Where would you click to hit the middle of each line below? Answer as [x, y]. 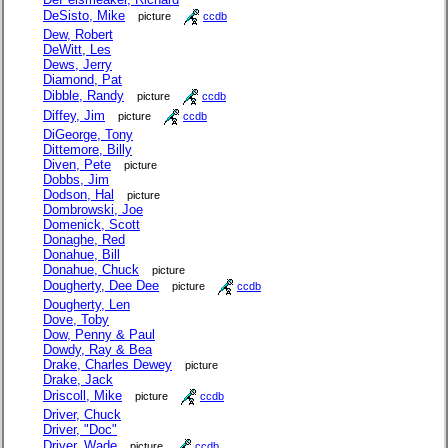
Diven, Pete [77, 164]
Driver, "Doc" [80, 429]
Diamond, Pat [82, 79]
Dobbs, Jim [76, 179]
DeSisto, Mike [84, 15]
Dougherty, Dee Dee [101, 285]
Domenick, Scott [91, 224]
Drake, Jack [78, 379]
